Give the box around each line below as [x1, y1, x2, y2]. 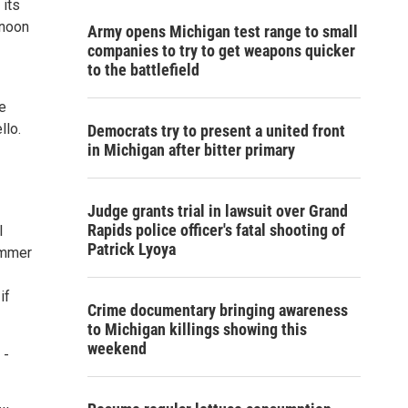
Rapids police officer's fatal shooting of [87, 220, 345, 240]
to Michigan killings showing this [87, 320, 307, 339]
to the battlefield [87, 60, 199, 79]
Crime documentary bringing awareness [87, 301, 348, 320]
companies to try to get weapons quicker [87, 41, 355, 60]
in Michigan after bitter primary [87, 140, 295, 159]
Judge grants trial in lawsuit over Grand [87, 201, 348, 220]
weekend [87, 339, 147, 358]
